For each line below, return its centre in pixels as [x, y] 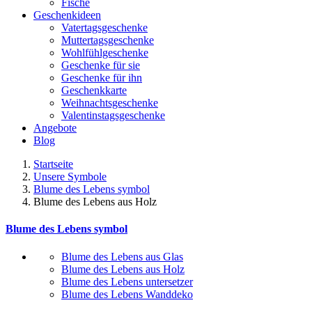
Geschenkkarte [94, 90]
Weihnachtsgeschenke [110, 103]
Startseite [53, 164]
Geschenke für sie [101, 65]
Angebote [55, 128]
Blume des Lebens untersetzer [127, 281]
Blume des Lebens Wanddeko [127, 294]
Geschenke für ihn [102, 78]
